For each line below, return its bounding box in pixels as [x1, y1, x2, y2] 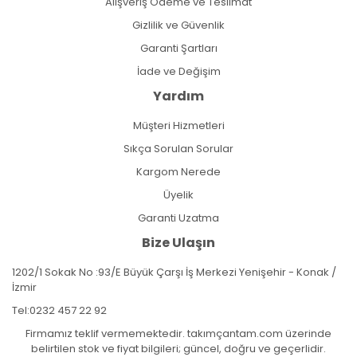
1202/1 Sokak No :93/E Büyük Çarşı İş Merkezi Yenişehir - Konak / [12, 264, 336, 280]
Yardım [153, 86, 204, 105]
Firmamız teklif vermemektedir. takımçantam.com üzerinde [25, 325, 331, 341]
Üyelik [163, 186, 194, 202]
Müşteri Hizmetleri [132, 117, 225, 133]
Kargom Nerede [136, 163, 221, 179]
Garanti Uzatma [138, 210, 219, 226]
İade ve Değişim [136, 63, 221, 79]
